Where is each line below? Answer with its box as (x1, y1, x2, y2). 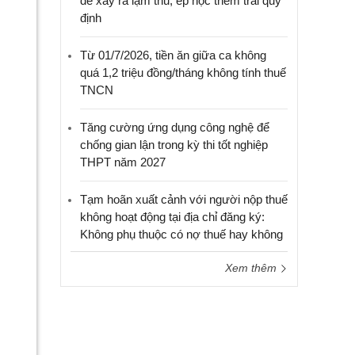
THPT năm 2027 (80, 155, 166, 169)
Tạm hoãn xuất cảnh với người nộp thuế (80, 193, 288, 206)
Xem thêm (225, 261, 280, 274)
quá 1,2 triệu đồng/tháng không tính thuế (80, 66, 286, 79)
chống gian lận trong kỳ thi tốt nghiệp (80, 138, 268, 151)
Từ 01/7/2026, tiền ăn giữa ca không (80, 48, 266, 62)
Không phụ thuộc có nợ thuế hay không (80, 227, 283, 241)
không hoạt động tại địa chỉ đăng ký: (80, 210, 265, 223)
